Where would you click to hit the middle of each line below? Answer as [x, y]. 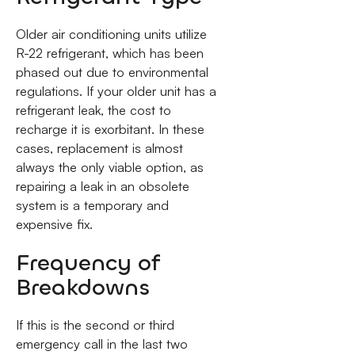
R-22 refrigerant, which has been [109, 53]
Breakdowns [82, 287]
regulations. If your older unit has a [116, 92]
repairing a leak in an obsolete [102, 187]
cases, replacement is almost [99, 149]
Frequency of [88, 262]
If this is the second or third [95, 325]
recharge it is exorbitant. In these [110, 130]
